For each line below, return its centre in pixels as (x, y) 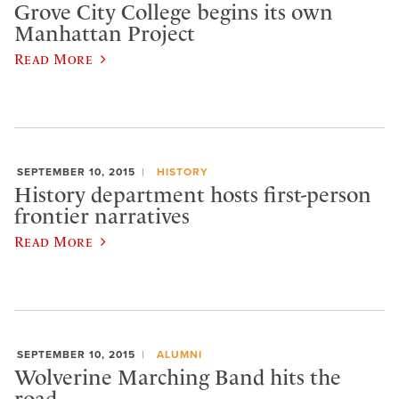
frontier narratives (102, 216)
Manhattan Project (105, 33)
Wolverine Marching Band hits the (178, 377)
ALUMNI (179, 355)
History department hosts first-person (193, 195)
